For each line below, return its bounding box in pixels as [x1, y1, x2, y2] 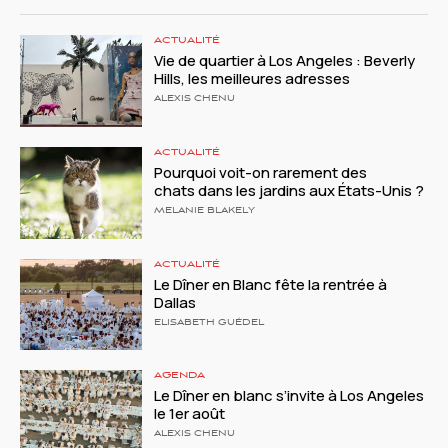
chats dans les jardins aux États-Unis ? [154, 179, 428, 201]
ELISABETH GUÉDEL [154, 317, 265, 328]
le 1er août [154, 403, 226, 425]
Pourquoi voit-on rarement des [154, 161, 368, 183]
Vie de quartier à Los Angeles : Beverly [154, 50, 416, 71]
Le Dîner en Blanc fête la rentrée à [154, 273, 388, 295]
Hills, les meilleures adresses [154, 68, 351, 89]
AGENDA [154, 370, 206, 382]
